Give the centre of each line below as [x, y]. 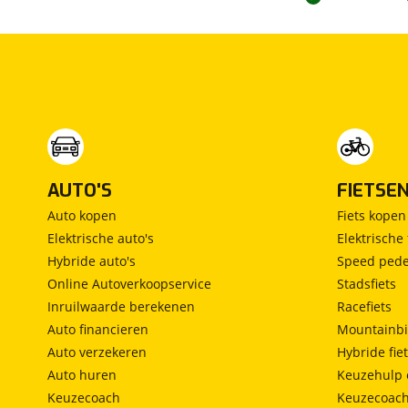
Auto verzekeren [97, 352]
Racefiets [364, 307]
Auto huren [82, 375]
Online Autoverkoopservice [129, 284]
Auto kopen [82, 216]
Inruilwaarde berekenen [121, 307]
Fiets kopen [372, 216]
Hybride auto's [92, 261]
